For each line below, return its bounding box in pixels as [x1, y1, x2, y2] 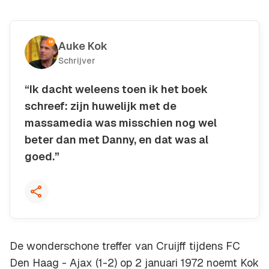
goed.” [25, 150, 59, 164]
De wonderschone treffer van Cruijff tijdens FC [10, 239, 240, 253]
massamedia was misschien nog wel [25, 116, 217, 130]
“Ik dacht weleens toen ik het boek [25, 82, 208, 97]
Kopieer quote [61, 156, 108, 165]
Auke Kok [58, 39, 107, 53]
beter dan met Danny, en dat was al [25, 133, 208, 147]
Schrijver [58, 55, 95, 67]
